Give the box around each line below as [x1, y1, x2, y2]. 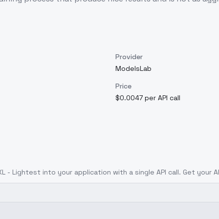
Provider [115, 52, 143, 61]
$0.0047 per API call [115, 93, 180, 102]
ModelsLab [115, 64, 152, 73]
